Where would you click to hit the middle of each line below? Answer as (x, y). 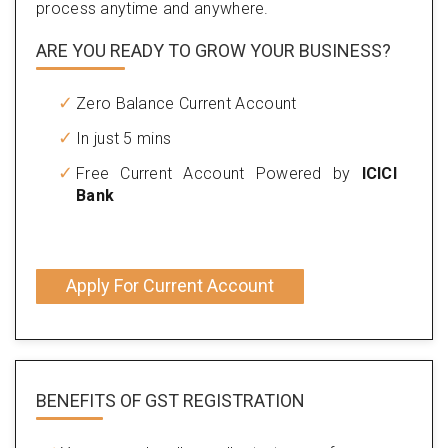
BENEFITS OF (88, 400)
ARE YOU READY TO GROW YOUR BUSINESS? (213, 50)
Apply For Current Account (170, 286)
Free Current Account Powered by (219, 173)
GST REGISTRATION (223, 400)
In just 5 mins (124, 138)
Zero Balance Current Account (186, 103)
